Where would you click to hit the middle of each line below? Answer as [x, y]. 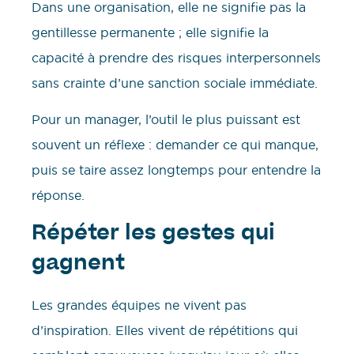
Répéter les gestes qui [153, 234]
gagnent [78, 264]
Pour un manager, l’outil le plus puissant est [166, 120]
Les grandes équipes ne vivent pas [139, 305]
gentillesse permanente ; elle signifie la [150, 32]
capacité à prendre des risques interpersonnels [176, 57]
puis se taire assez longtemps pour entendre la [176, 170]
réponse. [58, 196]
